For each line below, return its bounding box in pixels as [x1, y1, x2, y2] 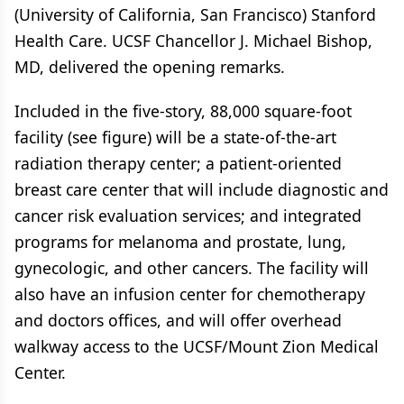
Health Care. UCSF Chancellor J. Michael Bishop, [14, 30, 372, 51]
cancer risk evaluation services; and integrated [14, 205, 362, 226]
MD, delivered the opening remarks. [14, 56, 285, 78]
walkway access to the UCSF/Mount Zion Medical [14, 335, 379, 357]
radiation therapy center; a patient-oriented [14, 152, 342, 174]
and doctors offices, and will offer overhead [14, 309, 342, 331]
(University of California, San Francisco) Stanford [14, 4, 376, 25]
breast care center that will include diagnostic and [14, 179, 389, 200]
